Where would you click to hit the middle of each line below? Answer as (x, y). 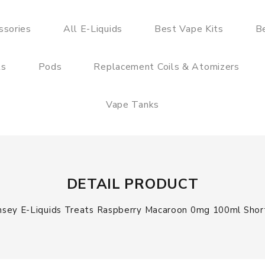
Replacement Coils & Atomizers (167, 67)
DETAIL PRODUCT (132, 184)
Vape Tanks (132, 105)
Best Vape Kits (189, 29)
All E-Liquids (93, 29)
